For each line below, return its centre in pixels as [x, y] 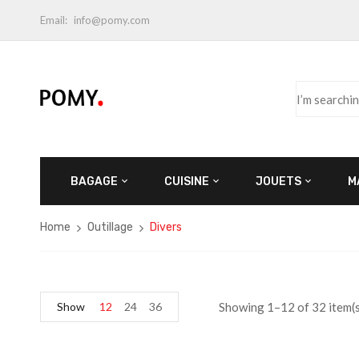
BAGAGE [94, 181]
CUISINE [187, 181]
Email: [54, 20]
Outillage [110, 227]
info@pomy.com [112, 20]
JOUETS [278, 181]
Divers [166, 227]
